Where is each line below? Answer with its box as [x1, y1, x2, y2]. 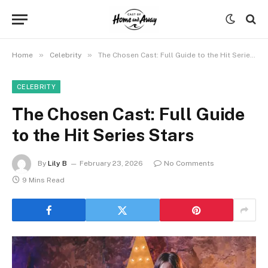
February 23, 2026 [80, 159, 143, 168]
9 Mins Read [22, 176, 65, 184]
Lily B [48, 159, 67, 168]
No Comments [164, 159, 214, 168]
